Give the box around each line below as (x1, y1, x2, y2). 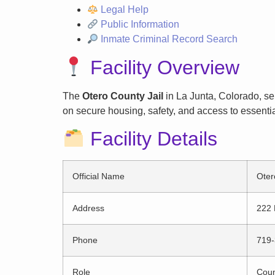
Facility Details (85, 127, 218, 150)
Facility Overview (85, 56, 240, 79)
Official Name (72, 171, 125, 181)
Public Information (98, 19, 180, 30)
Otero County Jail (82, 90, 163, 101)
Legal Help (98, 4, 149, 15)
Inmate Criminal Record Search (98, 34, 238, 45)
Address (72, 203, 104, 213)
